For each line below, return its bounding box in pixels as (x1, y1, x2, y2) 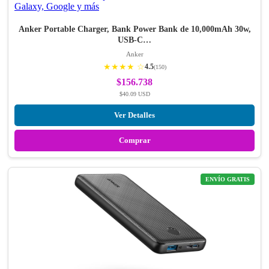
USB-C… (118, 35, 151, 45)
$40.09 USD (119, 91, 150, 98)
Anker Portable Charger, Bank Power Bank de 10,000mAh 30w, (18, 25, 251, 34)
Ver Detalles (114, 110, 155, 120)
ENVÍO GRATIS (205, 176, 250, 183)
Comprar (118, 136, 151, 145)
